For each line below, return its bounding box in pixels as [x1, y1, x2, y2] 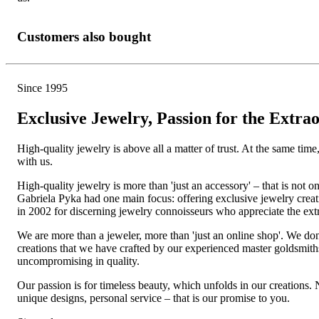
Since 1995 [17, 82, 68, 95]
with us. [17, 155, 53, 168]
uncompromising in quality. [17, 255, 140, 268]
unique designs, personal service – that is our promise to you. [17, 292, 290, 305]
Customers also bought [17, 28, 151, 44]
